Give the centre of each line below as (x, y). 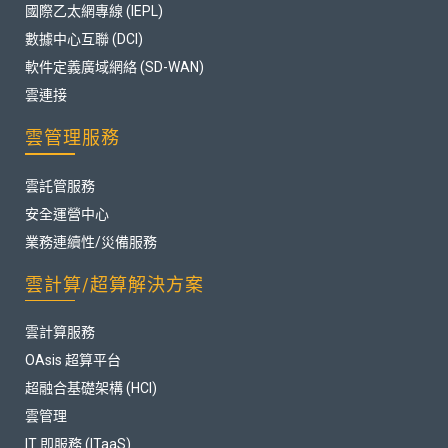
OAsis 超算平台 (73, 360)
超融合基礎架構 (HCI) (91, 388)
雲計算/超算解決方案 (114, 285)
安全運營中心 (67, 214)
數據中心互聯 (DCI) (84, 39)
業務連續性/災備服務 (91, 242)
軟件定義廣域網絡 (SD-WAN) (114, 67)
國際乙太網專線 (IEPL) (94, 11)
